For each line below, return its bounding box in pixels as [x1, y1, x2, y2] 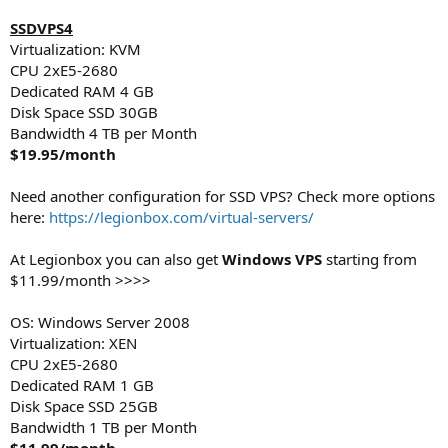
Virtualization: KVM [10, 38, 141, 59]
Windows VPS [222, 248, 322, 269]
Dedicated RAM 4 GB [10, 80, 154, 101]
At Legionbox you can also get [10, 248, 222, 269]
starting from [322, 248, 417, 269]
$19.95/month [10, 143, 116, 164]
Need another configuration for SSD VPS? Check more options [10, 185, 435, 206]
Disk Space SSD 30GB [10, 101, 158, 122]
